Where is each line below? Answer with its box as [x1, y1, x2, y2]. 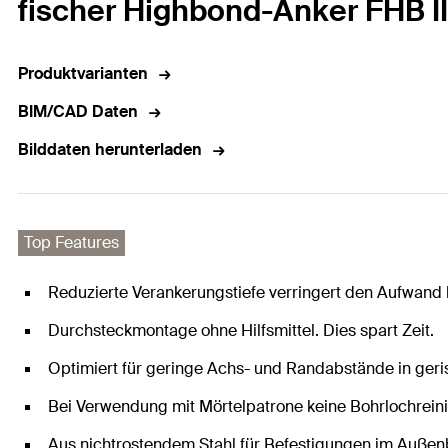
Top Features [24, 232, 119, 254]
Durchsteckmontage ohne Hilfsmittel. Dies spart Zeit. [48, 320, 434, 342]
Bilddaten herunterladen [18, 139, 202, 161]
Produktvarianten [18, 63, 148, 85]
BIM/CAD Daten [18, 101, 138, 123]
